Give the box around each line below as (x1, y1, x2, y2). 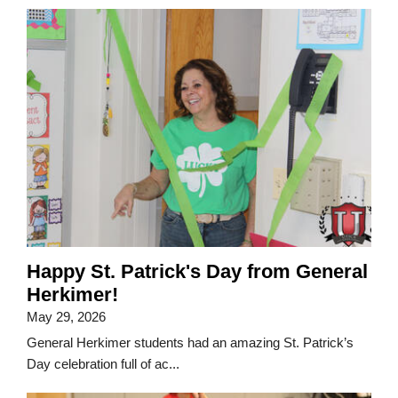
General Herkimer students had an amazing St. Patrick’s (27, 334, 354, 350)
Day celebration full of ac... (27, 355, 179, 371)
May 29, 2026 (27, 308, 106, 324)
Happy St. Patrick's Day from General (27, 259, 368, 283)
